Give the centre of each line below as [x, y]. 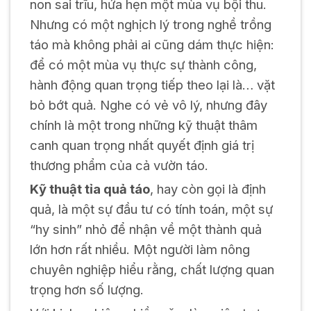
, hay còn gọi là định [208, 189]
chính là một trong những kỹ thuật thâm [143, 125]
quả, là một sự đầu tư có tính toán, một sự [151, 209]
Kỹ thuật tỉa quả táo [90, 189]
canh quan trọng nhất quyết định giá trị [142, 145]
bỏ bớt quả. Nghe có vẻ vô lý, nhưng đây [148, 105]
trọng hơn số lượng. [86, 290]
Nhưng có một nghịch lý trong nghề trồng [150, 25]
